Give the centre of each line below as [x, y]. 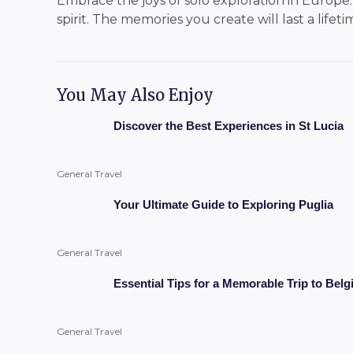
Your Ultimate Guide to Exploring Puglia [223, 204]
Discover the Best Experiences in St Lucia [229, 125]
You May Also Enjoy [135, 95]
